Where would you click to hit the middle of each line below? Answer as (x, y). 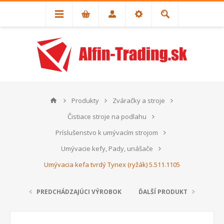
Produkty (85, 100)
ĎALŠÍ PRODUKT (163, 192)
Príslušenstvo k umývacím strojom (107, 132)
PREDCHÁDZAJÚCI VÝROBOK (79, 192)
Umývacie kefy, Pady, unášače (107, 148)
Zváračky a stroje (138, 100)
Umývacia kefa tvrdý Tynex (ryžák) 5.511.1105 (112, 164)
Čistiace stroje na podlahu (107, 116)
